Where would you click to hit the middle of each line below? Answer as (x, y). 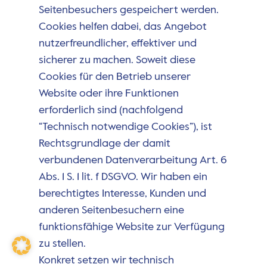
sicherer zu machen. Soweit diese (117, 60)
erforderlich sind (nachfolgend (111, 111)
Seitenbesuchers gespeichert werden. (128, 10)
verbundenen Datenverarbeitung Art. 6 (133, 161)
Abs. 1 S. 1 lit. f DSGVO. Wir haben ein (123, 177)
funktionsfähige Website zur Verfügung (131, 227)
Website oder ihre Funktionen (108, 94)
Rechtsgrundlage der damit (104, 144)
